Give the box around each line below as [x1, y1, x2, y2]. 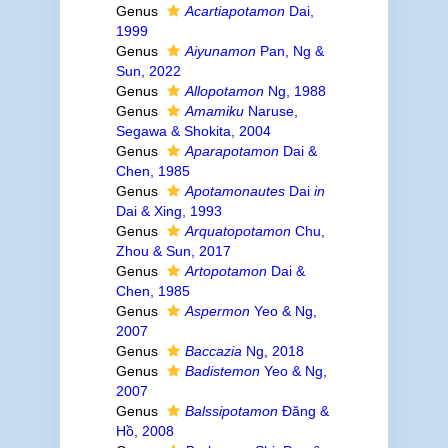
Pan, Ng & [255, 43, 324, 59]
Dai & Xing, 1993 [115, 203, 222, 219]
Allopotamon [184, 83, 264, 99]
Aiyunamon [184, 43, 256, 59]
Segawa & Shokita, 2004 [115, 123, 271, 139]
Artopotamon [184, 263, 267, 279]
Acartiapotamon [184, 3, 285, 19]
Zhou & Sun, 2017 [115, 243, 231, 259]
